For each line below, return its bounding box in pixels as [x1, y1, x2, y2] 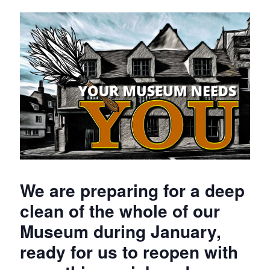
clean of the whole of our [20, 198, 221, 224]
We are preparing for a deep [20, 178, 245, 203]
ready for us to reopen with [20, 239, 239, 265]
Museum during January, [20, 219, 222, 244]
